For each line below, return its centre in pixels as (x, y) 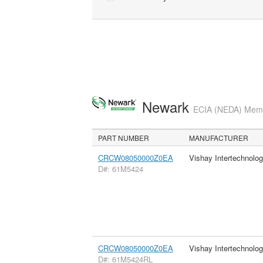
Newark (167, 107)
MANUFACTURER (219, 137)
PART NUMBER (124, 137)
